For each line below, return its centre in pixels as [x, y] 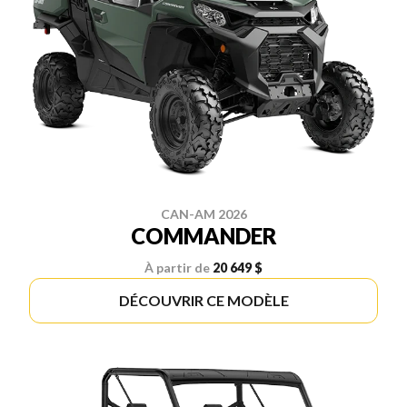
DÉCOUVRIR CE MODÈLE [203, 300]
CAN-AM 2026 [203, 213]
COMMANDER [203, 235]
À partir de [177, 267]
